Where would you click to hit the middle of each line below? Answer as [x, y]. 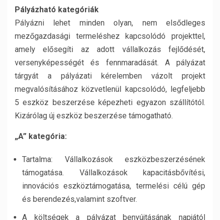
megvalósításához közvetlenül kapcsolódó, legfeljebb [110, 89]
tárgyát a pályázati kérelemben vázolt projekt [110, 76]
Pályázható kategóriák [57, 10]
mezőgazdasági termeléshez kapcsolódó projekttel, [110, 36]
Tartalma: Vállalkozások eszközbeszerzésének [114, 159]
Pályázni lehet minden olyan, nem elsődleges [110, 23]
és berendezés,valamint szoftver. [80, 199]
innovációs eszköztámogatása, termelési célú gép [114, 186]
